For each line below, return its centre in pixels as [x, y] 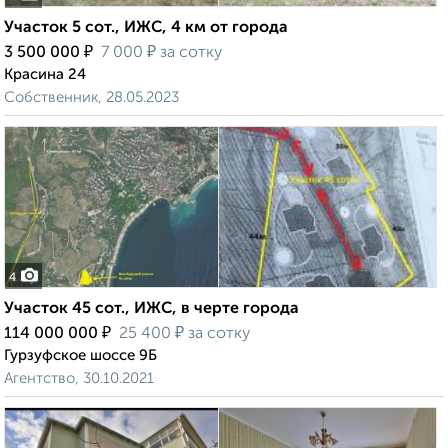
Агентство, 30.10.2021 [79, 379]
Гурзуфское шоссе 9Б [80, 356]
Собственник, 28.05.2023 [91, 98]
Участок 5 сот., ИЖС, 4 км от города [146, 28]
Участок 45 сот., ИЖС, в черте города [151, 309]
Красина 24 [45, 75]
